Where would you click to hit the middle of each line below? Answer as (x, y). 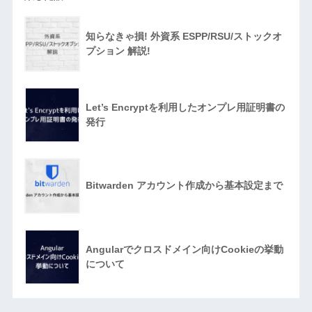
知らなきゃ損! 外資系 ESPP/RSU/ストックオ (184, 36)
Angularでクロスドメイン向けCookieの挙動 (184, 249)
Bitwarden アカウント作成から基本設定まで (184, 185)
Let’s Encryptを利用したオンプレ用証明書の (185, 107)
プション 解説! (118, 50)
